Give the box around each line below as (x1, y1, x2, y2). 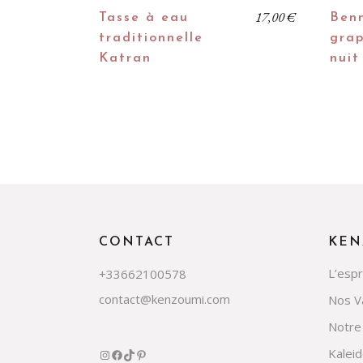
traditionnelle (99, 32, 203, 45)
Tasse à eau (99, 11, 189, 24)
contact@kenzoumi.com (99, 291, 230, 307)
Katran (99, 52, 152, 65)
